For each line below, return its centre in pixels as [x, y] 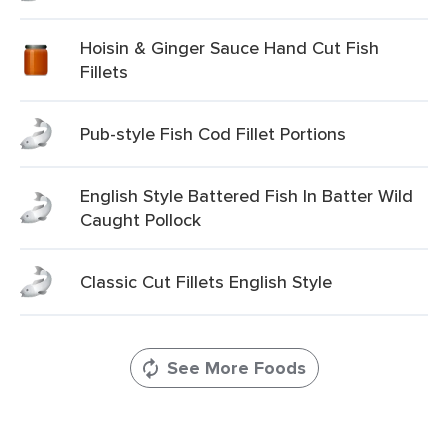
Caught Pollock [140, 219]
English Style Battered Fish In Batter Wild [246, 195]
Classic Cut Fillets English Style [206, 281]
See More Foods [236, 368]
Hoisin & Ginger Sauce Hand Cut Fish [229, 47]
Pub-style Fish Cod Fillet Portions [213, 133]
